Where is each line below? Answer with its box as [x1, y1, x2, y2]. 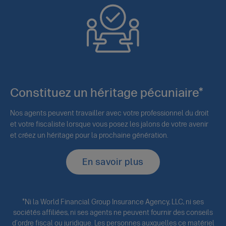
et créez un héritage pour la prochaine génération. [10, 131, 168, 140]
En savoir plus [82, 156, 144, 168]
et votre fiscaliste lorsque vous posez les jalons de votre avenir [10, 120, 208, 129]
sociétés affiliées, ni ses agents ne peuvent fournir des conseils [13, 208, 213, 217]
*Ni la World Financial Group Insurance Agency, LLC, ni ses [22, 198, 204, 207]
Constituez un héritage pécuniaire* [10, 85, 203, 100]
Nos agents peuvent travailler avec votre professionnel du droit [10, 109, 209, 118]
